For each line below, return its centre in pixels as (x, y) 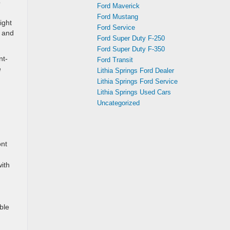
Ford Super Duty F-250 (131, 38)
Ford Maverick (118, 6)
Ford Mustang (118, 17)
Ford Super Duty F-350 (131, 49)
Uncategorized (118, 103)
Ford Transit (115, 60)
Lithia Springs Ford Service (137, 81)
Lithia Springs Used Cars (134, 92)
